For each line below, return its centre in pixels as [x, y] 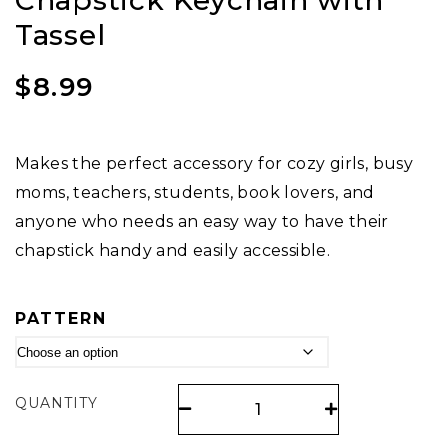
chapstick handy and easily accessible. [173, 251]
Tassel [60, 35]
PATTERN [61, 319]
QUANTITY [56, 403]
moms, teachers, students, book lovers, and [195, 193]
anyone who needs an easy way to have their [202, 222]
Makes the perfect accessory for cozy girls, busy [214, 164]
